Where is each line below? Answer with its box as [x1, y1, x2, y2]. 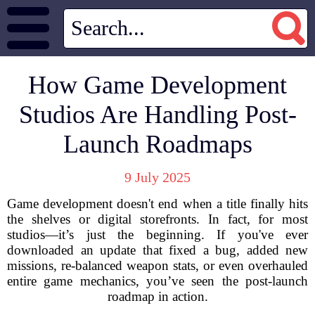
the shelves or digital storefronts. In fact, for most [7, 212, 308, 226]
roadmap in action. [107, 289, 208, 304]
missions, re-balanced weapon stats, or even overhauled [7, 258, 308, 273]
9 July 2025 [124, 169, 191, 185]
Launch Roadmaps [63, 130, 252, 158]
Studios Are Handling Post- [18, 101, 297, 129]
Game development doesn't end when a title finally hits [7, 196, 308, 211]
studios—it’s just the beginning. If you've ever [7, 227, 308, 242]
